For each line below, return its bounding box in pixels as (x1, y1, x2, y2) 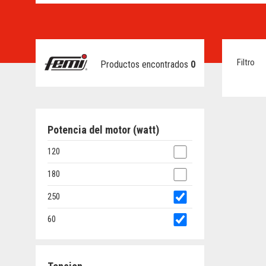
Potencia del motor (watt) (47, 123, 159, 137)
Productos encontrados (100, 59, 191, 71)
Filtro (236, 57, 255, 68)
